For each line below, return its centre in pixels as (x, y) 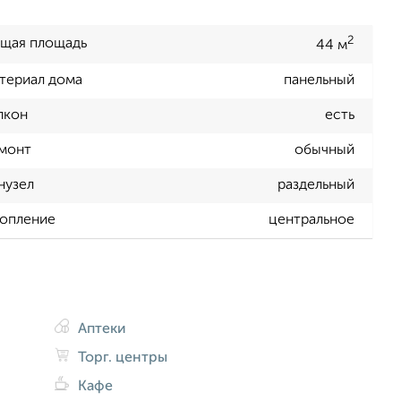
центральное (311, 221)
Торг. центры (121, 358)
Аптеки (101, 329)
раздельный (316, 186)
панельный (319, 81)
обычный (324, 151)
